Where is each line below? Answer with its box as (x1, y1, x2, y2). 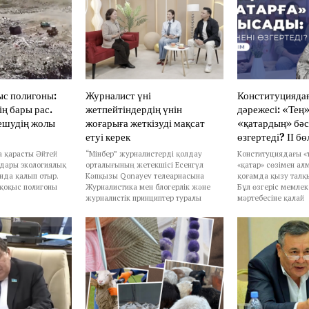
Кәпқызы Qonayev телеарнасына (86, 170, 204, 181)
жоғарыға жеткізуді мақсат (86, 115, 205, 130)
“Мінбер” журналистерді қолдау (86, 148, 202, 159)
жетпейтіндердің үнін (86, 101, 182, 117)
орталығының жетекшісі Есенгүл (86, 159, 203, 170)
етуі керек (86, 129, 130, 144)
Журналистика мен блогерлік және (86, 181, 210, 192)
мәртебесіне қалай (237, 192, 304, 203)
